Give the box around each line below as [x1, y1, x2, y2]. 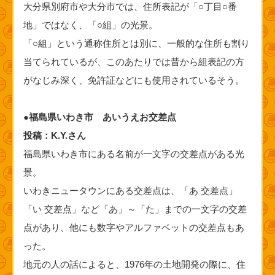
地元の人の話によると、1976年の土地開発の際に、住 [23, 259, 246, 270]
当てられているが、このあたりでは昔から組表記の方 [23, 56, 244, 68]
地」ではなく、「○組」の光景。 [23, 20, 158, 31]
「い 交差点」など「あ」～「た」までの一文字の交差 [23, 204, 247, 215]
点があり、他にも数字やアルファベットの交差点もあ [23, 222, 244, 233]
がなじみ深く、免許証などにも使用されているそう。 [23, 75, 244, 86]
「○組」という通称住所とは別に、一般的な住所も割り [23, 38, 250, 49]
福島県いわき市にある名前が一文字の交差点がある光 [23, 149, 244, 160]
